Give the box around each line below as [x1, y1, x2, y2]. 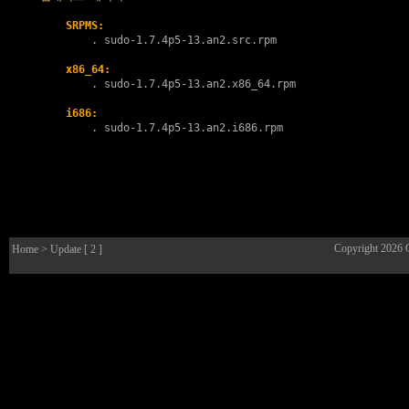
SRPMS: [66, 19, 104, 32]
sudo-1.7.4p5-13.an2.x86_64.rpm [104, 78, 296, 90]
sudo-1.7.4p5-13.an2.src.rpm [104, 34, 277, 47]
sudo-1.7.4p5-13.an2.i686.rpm [104, 121, 283, 134]
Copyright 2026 [334, 242, 405, 255]
